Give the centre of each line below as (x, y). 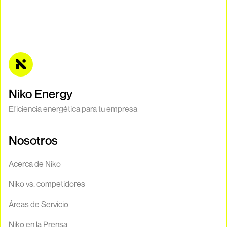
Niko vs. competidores (47, 184)
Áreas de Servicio (39, 204)
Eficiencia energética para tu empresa (73, 109)
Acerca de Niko (35, 164)
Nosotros (33, 141)
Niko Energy (41, 94)
